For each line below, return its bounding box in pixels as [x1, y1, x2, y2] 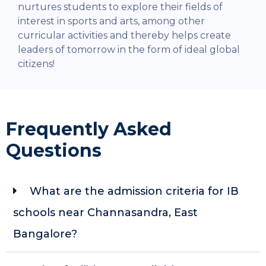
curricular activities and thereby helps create [18, 30, 231, 42]
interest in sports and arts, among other [18, 15, 205, 27]
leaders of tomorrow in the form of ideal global [18, 44, 240, 56]
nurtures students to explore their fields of [18, 1, 223, 13]
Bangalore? [13, 227, 77, 241]
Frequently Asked [6, 118, 172, 141]
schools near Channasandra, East [13, 206, 198, 220]
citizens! [18, 58, 55, 70]
